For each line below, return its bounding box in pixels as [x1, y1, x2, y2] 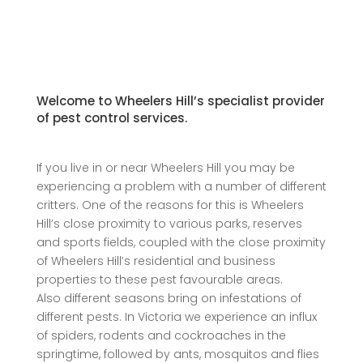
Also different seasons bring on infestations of [36, 289, 301, 306]
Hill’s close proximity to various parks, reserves [36, 215, 302, 232]
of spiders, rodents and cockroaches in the [36, 327, 286, 344]
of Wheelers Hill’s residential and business [36, 252, 275, 269]
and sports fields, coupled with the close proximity [36, 233, 326, 250]
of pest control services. [36, 109, 187, 126]
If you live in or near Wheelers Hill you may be [36, 159, 295, 176]
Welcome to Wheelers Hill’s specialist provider [36, 92, 325, 109]
